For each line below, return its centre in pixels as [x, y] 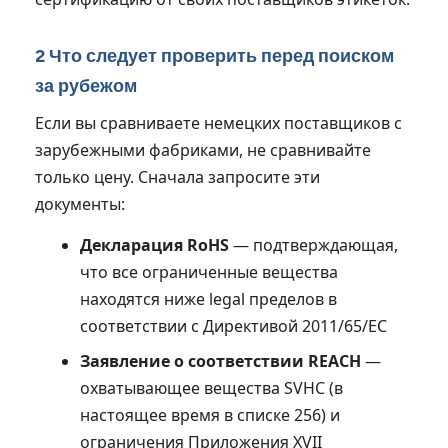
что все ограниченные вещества [208, 271]
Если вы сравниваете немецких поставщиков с [218, 122]
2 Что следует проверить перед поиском [214, 55]
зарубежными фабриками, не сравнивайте [203, 149]
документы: [80, 203]
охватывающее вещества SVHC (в [211, 387]
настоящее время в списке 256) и [209, 414]
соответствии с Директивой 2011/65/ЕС [233, 325]
